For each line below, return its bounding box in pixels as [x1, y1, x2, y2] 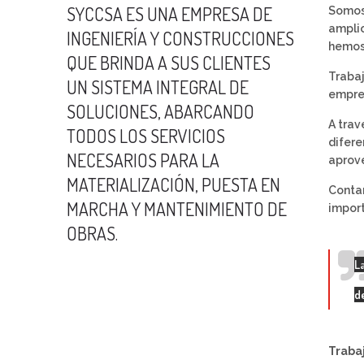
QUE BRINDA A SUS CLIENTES [67, 51, 271, 74]
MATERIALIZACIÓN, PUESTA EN [67, 173, 280, 196]
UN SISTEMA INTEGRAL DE [67, 76, 249, 98]
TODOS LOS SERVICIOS [67, 124, 225, 147]
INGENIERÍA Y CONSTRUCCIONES [67, 27, 294, 50]
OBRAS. [67, 222, 118, 245]
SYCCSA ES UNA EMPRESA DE [67, 2, 272, 25]
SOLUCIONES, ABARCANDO [67, 100, 254, 123]
